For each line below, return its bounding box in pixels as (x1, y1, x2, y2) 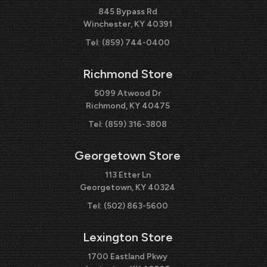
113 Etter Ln (104, 169, 151, 180)
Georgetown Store (74, 148, 181, 163)
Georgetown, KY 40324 (80, 182, 175, 193)
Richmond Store (82, 66, 173, 81)
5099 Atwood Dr (94, 88, 161, 98)
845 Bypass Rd (98, 6, 157, 17)
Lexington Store (82, 229, 173, 244)
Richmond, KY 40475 (85, 100, 170, 111)
